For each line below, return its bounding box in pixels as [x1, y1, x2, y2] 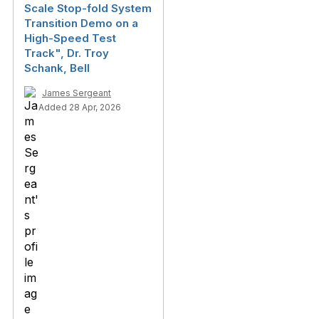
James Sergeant [42, 87, 111, 98]
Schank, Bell [24, 61, 90, 75]
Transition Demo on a [24, 16, 138, 30]
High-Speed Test [24, 31, 116, 45]
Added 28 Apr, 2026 [38, 101, 121, 113]
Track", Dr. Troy [24, 46, 109, 60]
